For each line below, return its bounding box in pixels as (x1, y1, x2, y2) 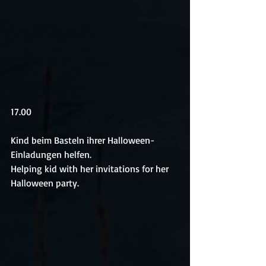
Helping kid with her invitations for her (11, 163, 171, 175)
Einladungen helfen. (11, 148, 91, 161)
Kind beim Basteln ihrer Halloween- (11, 134, 154, 147)
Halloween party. (11, 177, 79, 189)
